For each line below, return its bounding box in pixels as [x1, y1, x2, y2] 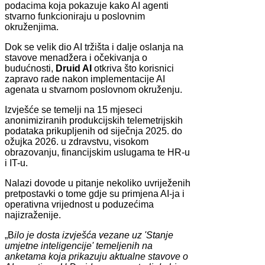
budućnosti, [5, 63, 56, 74]
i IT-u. [5, 158, 28, 169]
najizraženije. [5, 210, 61, 221]
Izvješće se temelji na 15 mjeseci [5, 105, 143, 115]
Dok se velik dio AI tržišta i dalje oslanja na [5, 42, 183, 53]
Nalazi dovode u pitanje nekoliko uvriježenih [5, 178, 190, 189]
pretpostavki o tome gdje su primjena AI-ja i [5, 189, 185, 199]
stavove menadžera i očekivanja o [5, 53, 147, 63]
